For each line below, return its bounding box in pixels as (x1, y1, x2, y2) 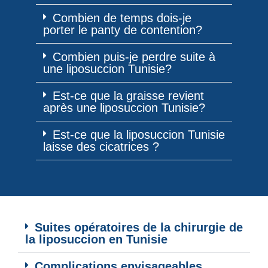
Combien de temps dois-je (53, 11, 191, 25)
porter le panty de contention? (43, 23, 202, 36)
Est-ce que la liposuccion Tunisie (53, 127, 225, 141)
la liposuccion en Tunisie (25, 232, 167, 246)
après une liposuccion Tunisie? (43, 100, 205, 114)
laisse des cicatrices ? (43, 139, 159, 153)
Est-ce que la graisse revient (53, 89, 204, 102)
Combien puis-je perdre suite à (53, 50, 215, 63)
